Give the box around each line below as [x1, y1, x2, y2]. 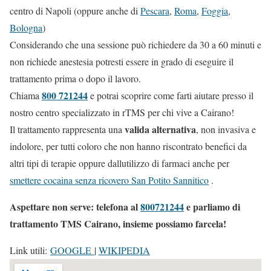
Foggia [201, 4, 228, 17]
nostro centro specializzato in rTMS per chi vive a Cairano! [10, 105, 234, 119]
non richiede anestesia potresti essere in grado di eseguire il [10, 54, 233, 68]
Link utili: [10, 243, 50, 256]
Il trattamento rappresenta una [10, 122, 125, 135]
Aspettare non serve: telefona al [10, 199, 140, 214]
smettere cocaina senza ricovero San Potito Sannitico [10, 173, 209, 186]
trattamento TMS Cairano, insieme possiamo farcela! [10, 216, 226, 230]
